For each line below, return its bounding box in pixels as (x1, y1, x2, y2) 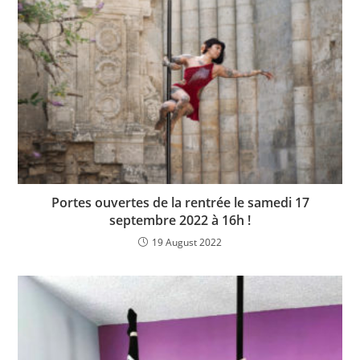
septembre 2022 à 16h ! (109, 211, 251, 229)
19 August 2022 (152, 235, 222, 249)
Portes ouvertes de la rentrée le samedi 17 (51, 193, 309, 211)
